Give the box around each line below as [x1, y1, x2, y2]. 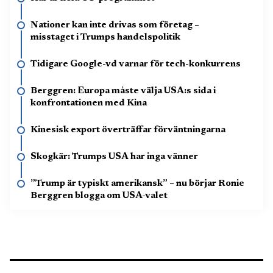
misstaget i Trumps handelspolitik [30, 33, 182, 43]
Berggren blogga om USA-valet [30, 191, 168, 201]
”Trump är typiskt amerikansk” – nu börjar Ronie [30, 179, 244, 189]
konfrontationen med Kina [30, 99, 147, 108]
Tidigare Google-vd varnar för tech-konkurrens [30, 60, 241, 69]
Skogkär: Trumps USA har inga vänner [30, 152, 198, 162]
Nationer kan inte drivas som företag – [30, 21, 199, 30]
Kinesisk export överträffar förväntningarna [30, 126, 225, 135]
